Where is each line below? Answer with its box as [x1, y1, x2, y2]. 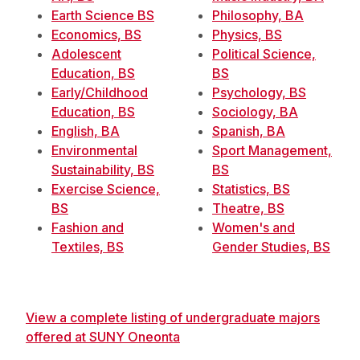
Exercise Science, [51, 181, 160, 197]
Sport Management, [212, 142, 332, 158]
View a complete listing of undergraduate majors [26, 309, 320, 325]
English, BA [51, 123, 120, 139]
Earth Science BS [51, 7, 154, 23]
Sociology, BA [212, 104, 298, 120]
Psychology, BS [212, 84, 306, 100]
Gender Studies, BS [212, 239, 330, 255]
